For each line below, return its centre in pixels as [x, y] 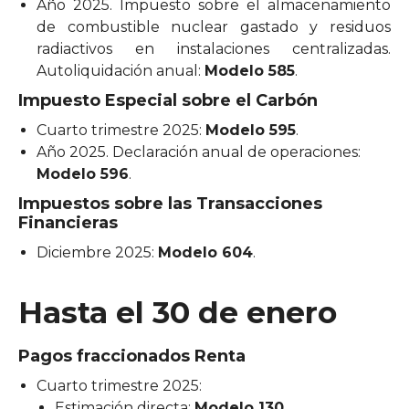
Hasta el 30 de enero [178, 312]
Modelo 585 [250, 70]
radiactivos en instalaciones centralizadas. [214, 48]
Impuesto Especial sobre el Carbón [168, 100]
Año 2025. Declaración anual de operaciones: [199, 152]
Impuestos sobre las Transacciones [170, 203]
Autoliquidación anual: [121, 70]
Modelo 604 [205, 252]
